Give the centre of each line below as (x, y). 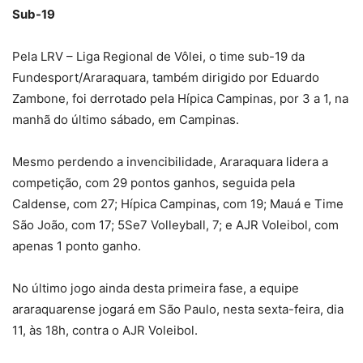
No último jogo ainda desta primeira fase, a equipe (156, 288)
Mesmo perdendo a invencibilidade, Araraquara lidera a (170, 162)
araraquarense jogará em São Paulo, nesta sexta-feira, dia (178, 309)
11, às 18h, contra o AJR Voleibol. (105, 330)
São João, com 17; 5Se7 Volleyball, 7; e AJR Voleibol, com (175, 225)
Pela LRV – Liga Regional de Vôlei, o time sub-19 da (158, 56)
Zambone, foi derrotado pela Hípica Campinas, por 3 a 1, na (180, 98)
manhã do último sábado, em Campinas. (126, 120)
